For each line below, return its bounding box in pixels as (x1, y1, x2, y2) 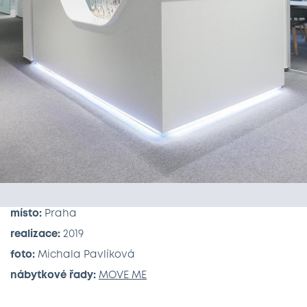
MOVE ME (99, 271, 147, 280)
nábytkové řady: (10, 271, 99, 280)
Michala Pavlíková (38, 250, 135, 260)
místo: (10, 209, 45, 219)
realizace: (10, 230, 60, 239)
